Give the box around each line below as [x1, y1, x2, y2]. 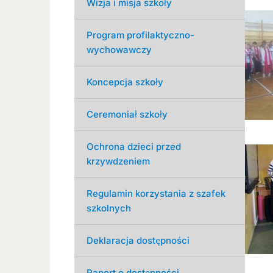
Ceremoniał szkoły [87, 108, 168, 120]
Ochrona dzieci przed [87, 140, 181, 152]
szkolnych [87, 202, 131, 214]
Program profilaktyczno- [87, 29, 194, 41]
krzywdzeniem [87, 155, 150, 167]
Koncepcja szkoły [87, 76, 163, 88]
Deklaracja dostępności [87, 234, 190, 246]
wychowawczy [87, 43, 152, 55]
